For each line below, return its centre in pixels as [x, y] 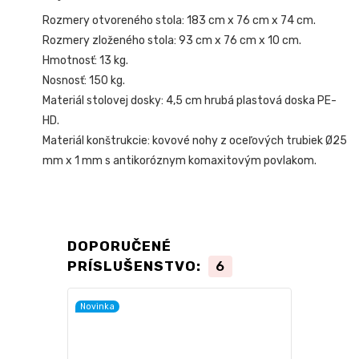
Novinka [97, 306]
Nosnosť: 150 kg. [84, 81]
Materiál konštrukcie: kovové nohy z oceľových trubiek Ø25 [195, 141]
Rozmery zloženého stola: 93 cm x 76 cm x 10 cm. [172, 41]
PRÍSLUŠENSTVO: [136, 266]
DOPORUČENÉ [119, 246]
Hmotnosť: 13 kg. [86, 61]
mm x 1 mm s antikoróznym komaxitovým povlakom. [180, 161]
